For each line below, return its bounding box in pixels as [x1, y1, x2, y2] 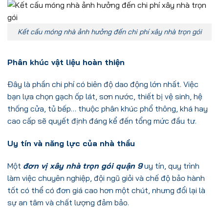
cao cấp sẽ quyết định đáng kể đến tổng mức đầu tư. [7, 116, 197, 126]
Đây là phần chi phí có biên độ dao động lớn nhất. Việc [7, 79, 198, 89]
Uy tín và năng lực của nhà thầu [7, 138, 135, 149]
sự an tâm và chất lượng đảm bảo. [7, 197, 129, 208]
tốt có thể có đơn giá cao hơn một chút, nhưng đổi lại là [7, 185, 205, 196]
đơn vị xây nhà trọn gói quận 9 [23, 161, 142, 171]
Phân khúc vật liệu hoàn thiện [7, 57, 125, 67]
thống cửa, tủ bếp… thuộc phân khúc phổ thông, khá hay [7, 104, 208, 114]
